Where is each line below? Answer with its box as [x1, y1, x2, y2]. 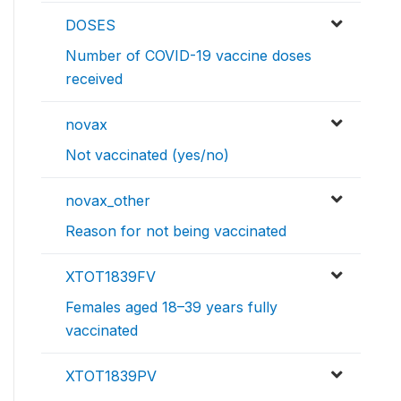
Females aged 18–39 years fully [65, 298, 277, 317]
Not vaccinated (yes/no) [65, 146, 229, 165]
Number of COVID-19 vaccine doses [65, 47, 311, 65]
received [65, 70, 123, 89]
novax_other [65, 192, 150, 210]
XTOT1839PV [65, 367, 157, 386]
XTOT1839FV [65, 268, 156, 286]
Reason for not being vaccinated [65, 222, 286, 241]
